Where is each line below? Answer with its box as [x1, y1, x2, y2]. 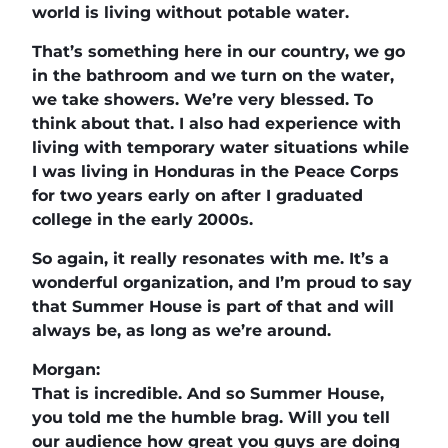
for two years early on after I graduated [32, 185, 363, 205]
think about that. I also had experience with [32, 113, 401, 133]
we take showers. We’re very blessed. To [32, 89, 373, 109]
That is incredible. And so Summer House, [32, 383, 384, 403]
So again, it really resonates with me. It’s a [32, 248, 389, 268]
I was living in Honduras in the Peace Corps [32, 161, 399, 181]
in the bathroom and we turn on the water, [32, 65, 394, 85]
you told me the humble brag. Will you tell [32, 407, 390, 427]
